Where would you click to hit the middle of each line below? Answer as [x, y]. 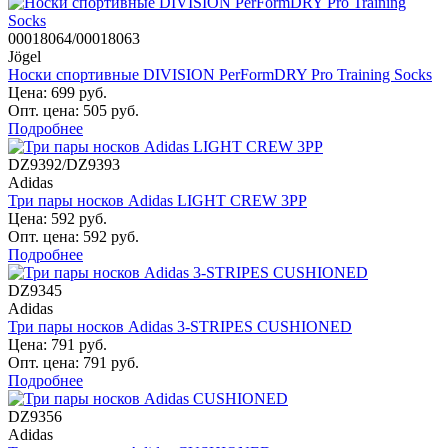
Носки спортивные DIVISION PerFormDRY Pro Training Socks [220, 74]
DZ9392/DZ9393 [64, 164]
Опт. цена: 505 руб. [73, 110]
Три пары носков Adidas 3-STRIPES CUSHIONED [180, 326]
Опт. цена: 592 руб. [73, 236]
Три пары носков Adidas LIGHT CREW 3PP [157, 200]
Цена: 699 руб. [57, 92]
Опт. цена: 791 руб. [73, 362]
